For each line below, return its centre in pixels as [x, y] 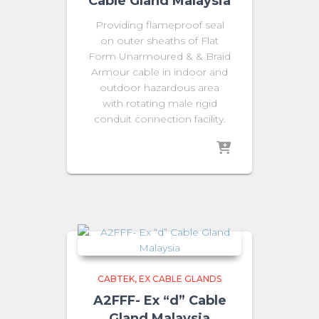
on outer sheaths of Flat [159, 40]
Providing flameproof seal [159, 25]
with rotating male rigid [159, 103]
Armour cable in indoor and [159, 72]
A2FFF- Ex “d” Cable [159, 301]
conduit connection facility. [159, 119]
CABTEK [116, 279]
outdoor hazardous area [159, 87]
